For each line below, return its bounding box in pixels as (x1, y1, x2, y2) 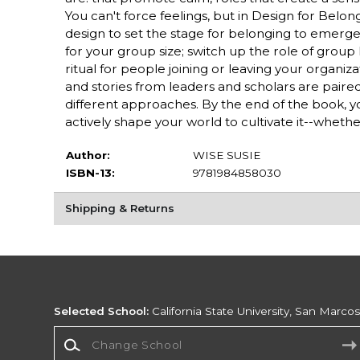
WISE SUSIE (192, 148, 260, 162)
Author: (65, 148, 110, 162)
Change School (53, 326, 138, 340)
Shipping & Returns (64, 202, 174, 215)
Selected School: (54, 305, 149, 318)
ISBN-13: (65, 166, 115, 179)
